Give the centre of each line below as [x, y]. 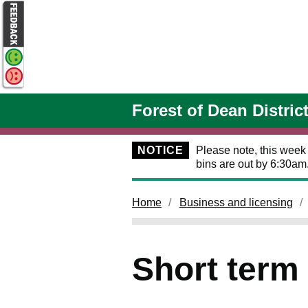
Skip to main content [60, 107]
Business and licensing [236, 202]
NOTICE [161, 150]
